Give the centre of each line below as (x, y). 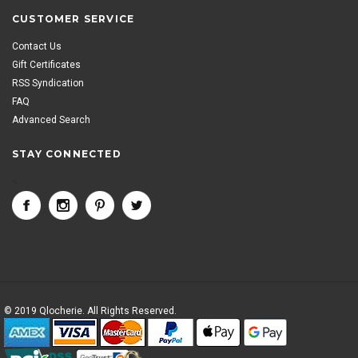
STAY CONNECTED (67, 154)
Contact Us (37, 46)
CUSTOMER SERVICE (74, 19)
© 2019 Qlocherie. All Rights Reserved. (90, 311)
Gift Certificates (46, 65)
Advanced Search (51, 120)
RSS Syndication (48, 83)
